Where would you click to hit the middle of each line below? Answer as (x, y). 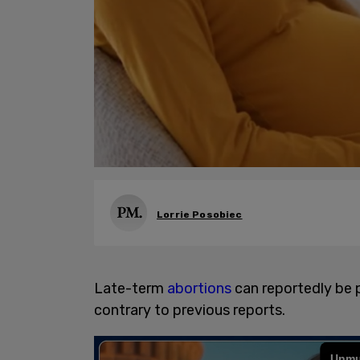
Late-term (131, 288)
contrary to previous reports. (190, 310)
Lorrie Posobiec (200, 214)
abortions (201, 288)
